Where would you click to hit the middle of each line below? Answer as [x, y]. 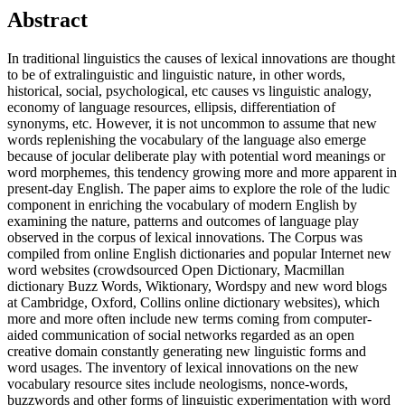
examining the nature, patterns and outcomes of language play [183, 221]
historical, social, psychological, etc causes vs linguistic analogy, [189, 91]
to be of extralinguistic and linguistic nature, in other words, [176, 75]
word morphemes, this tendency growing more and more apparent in [202, 173]
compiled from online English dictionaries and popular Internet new [199, 254]
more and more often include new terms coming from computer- [189, 319]
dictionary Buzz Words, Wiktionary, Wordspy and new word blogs [197, 287]
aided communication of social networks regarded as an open [181, 335]
